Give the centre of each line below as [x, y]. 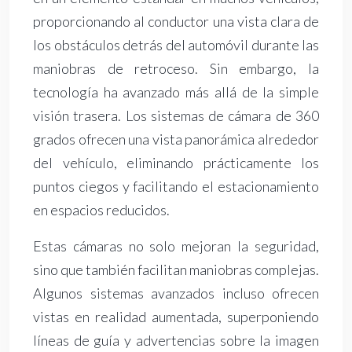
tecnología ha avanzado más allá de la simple [176, 92]
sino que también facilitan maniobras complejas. [176, 270]
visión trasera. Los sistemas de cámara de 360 [176, 116]
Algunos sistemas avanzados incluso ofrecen [176, 293]
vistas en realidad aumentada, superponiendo [176, 317]
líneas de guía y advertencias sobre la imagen [176, 341]
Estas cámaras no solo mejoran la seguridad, [176, 246]
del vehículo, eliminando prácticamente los [176, 163]
